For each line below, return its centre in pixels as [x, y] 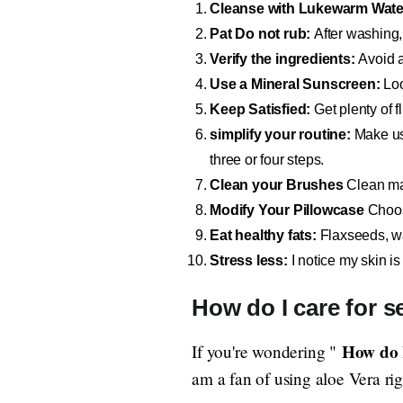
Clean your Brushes [277, 184]
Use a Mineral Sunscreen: [295, 84]
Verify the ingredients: [282, 58]
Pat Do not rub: [260, 33]
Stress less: [249, 260]
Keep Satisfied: [260, 109]
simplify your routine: [280, 134]
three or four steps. [267, 159]
